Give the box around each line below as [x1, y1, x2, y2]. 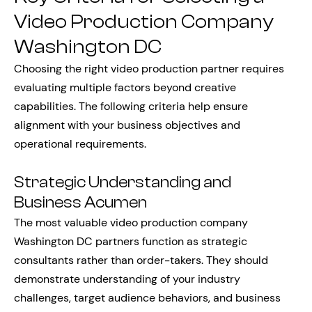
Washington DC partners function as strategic [14, 234, 247, 249]
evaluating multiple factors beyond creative [14, 80, 236, 95]
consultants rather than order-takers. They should [14, 253, 268, 267]
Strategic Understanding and [14, 173, 231, 192]
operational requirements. [14, 136, 146, 151]
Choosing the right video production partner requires [14, 61, 284, 76]
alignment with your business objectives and [14, 118, 240, 132]
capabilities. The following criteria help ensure [14, 99, 248, 114]
